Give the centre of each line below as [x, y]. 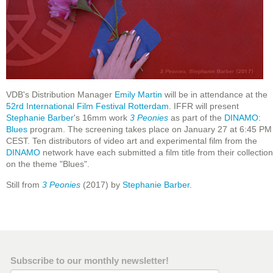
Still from [24, 185]
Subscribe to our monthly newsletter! [90, 261]
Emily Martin [138, 95]
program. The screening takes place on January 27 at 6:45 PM [150, 129]
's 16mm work [102, 118]
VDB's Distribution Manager [60, 95]
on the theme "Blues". [48, 164]
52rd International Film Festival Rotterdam [87, 106]
